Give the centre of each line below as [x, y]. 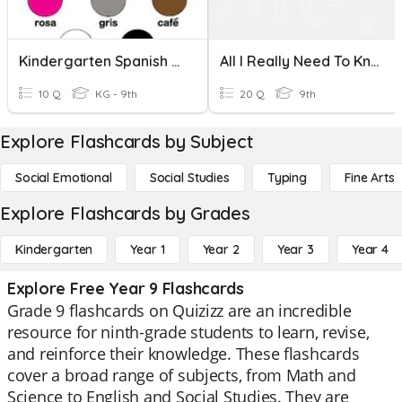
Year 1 [148, 249]
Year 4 [370, 249]
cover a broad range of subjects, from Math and [182, 375]
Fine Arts [369, 178]
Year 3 [295, 249]
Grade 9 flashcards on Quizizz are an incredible [179, 310]
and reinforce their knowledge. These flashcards [184, 354]
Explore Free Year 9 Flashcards [126, 288]
